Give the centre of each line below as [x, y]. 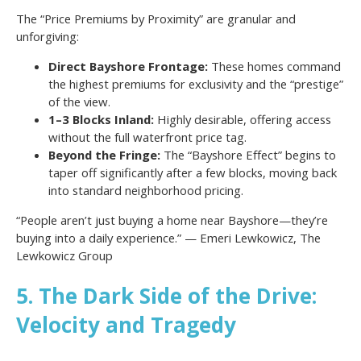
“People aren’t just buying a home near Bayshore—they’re [172, 220]
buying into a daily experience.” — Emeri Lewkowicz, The [168, 237]
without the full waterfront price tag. [147, 137]
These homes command [274, 66]
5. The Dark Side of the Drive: [166, 296]
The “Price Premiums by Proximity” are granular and [156, 18]
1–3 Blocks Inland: [101, 119]
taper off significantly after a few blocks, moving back [193, 172]
